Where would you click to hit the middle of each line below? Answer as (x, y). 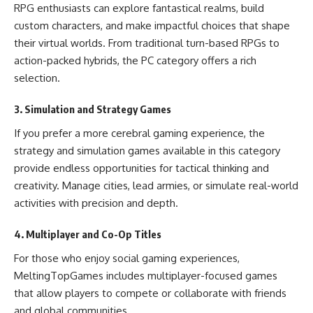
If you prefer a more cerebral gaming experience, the (139, 133)
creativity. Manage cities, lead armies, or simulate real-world (156, 185)
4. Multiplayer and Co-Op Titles (88, 234)
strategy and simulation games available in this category (147, 150)
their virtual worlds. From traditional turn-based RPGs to (147, 43)
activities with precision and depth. (96, 203)
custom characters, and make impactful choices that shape (152, 25)
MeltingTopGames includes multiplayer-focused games (146, 275)
